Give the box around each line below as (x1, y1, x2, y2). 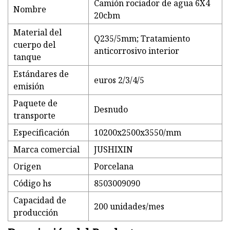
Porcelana (94, 161, 133, 172)
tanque (13, 51, 41, 63)
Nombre (13, 4, 46, 15)
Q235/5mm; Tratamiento (94, 33, 190, 45)
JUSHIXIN (94, 144, 133, 156)
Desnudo (94, 104, 128, 116)
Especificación (13, 127, 69, 139)
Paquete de (13, 98, 57, 109)
